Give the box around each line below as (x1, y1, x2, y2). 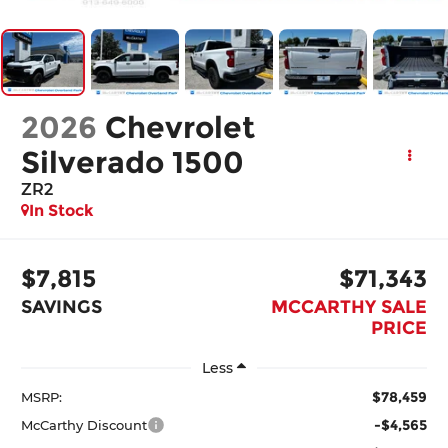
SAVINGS (21, 295, 103, 318)
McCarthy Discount (21, 416, 148, 433)
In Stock (29, 201, 95, 221)
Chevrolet (105, 109, 256, 147)
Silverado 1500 (21, 144, 245, 182)
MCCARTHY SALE (270, 295, 427, 318)
